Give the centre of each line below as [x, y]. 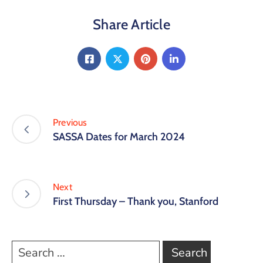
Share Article [131, 25]
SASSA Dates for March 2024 [119, 136]
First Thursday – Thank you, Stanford [136, 201]
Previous [70, 122]
